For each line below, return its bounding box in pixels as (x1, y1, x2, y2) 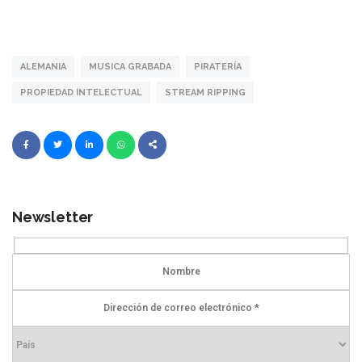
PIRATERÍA (194, 61, 242, 73)
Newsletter (12, 208, 94, 226)
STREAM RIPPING (165, 87, 246, 99)
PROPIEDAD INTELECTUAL (20, 87, 142, 99)
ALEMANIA (20, 61, 66, 73)
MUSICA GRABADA (89, 61, 171, 73)
